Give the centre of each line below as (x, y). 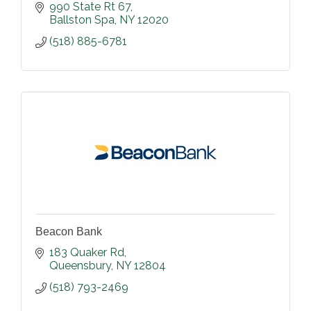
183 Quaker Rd (87, 252)
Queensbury (80, 265)
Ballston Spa (82, 19)
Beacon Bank (69, 231)
